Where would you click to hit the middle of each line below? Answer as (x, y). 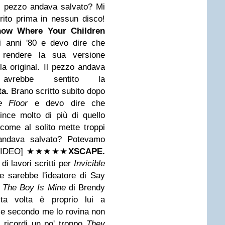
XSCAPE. (87, 151)
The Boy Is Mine (34, 188)
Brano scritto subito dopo (58, 91)
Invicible (89, 163)
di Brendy (85, 188)
